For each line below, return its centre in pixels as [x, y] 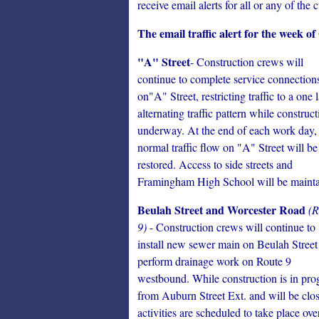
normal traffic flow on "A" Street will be [228, 147]
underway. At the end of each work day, [227, 130]
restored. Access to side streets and [215, 164]
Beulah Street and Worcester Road [221, 210]
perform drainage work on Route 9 [214, 261]
